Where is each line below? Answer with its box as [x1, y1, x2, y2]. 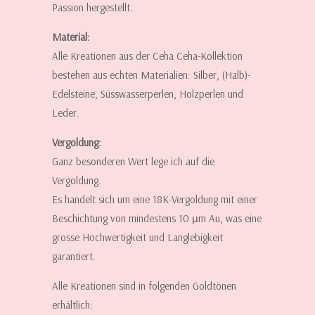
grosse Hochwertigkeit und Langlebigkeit [52, 231, 223, 245]
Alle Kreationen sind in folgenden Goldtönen [52, 279, 236, 293]
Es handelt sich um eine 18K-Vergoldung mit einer [52, 193, 257, 207]
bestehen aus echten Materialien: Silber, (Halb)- [52, 68, 250, 82]
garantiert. [52, 250, 96, 264]
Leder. [52, 106, 79, 120]
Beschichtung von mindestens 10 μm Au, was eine [52, 212, 262, 226]
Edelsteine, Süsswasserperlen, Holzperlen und [52, 87, 243, 101]
